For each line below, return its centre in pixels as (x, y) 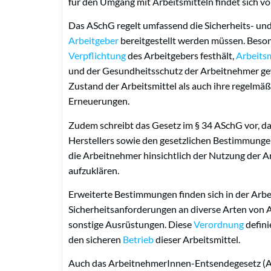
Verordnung (219, 224)
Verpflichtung (97, 56)
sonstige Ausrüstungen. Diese (131, 224)
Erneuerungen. (99, 101)
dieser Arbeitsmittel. (197, 239)
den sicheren (96, 239)
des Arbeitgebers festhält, (181, 56)
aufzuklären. (94, 170)
